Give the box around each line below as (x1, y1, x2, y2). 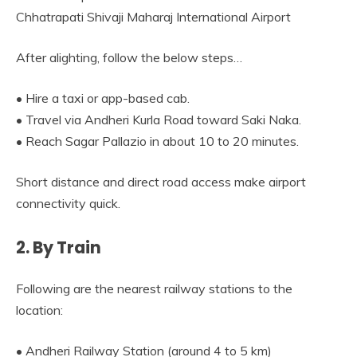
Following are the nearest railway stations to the (16, 280, 292, 297)
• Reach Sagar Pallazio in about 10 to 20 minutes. (16, 133, 299, 150)
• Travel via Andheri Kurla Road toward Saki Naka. (16, 112, 301, 128)
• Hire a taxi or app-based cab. (16, 90, 190, 107)
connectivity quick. (16, 195, 120, 212)
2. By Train (16, 236, 101, 260)
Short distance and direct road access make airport (16, 174, 306, 190)
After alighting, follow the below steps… (16, 49, 242, 66)
